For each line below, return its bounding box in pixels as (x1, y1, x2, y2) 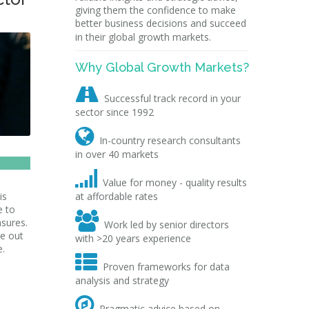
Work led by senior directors (103, 218, 229, 231)
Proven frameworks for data (102, 260, 230, 273)
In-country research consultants (99, 134, 241, 147)
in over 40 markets (74, 148, 159, 161)
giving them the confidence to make (74, 3, 236, 17)
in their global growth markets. (74, 30, 211, 43)
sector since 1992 (74, 106, 154, 119)
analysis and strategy (74, 274, 172, 287)
